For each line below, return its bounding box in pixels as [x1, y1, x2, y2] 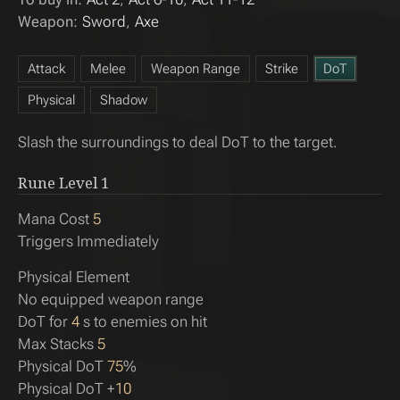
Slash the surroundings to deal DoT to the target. [18, 133, 337, 151]
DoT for [18, 312, 71, 330]
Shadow [100, 92, 147, 108]
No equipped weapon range [18, 290, 204, 308]
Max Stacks [18, 335, 97, 353]
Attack [28, 61, 65, 77]
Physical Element [18, 268, 129, 286]
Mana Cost [18, 210, 93, 228]
